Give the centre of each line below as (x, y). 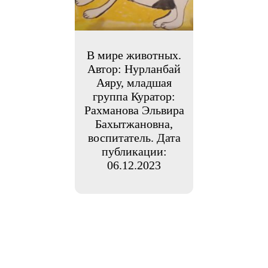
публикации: (134, 151)
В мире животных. (134, 55)
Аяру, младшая (134, 82)
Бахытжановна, (134, 124)
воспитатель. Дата (134, 137)
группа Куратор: (134, 96)
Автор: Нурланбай (134, 68)
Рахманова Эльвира (134, 110)
